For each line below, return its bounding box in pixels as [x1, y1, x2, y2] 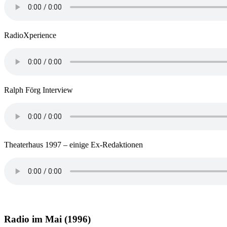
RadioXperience [4, 31, 56, 40]
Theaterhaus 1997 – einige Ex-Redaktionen [4, 140, 143, 149]
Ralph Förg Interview [4, 86, 73, 95]
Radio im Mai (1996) [4, 213, 91, 224]
